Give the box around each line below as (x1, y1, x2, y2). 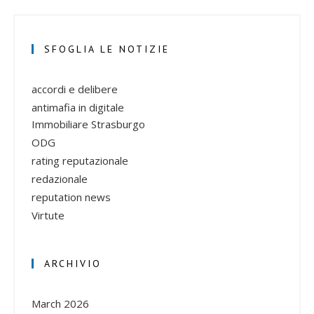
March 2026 (32, 296, 89, 310)
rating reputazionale (32, 153, 128, 168)
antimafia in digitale (32, 100, 124, 114)
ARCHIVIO (44, 257, 102, 270)
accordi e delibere (32, 81, 118, 96)
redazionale (32, 171, 88, 186)
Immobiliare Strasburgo (32, 116, 145, 131)
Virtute (32, 207, 64, 222)
